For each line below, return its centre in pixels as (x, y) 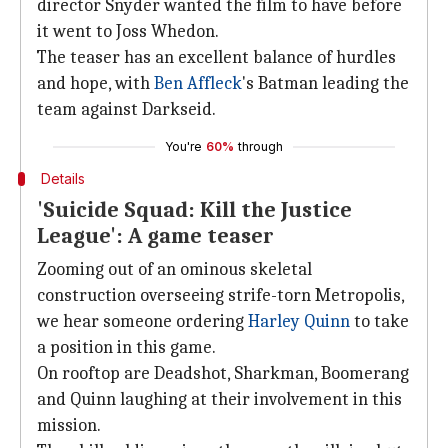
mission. (69, 425)
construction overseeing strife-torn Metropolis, (220, 295)
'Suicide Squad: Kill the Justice (194, 210)
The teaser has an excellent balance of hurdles (216, 57)
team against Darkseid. (126, 109)
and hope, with (95, 83)
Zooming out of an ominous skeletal (174, 269)
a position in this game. (126, 347)
